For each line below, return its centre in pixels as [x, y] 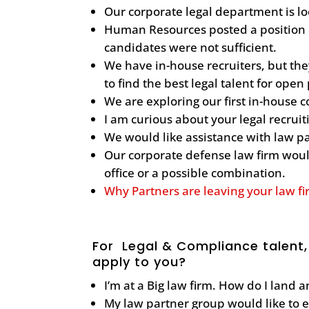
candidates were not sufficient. [192, 47]
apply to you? [140, 261]
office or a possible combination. [197, 172]
